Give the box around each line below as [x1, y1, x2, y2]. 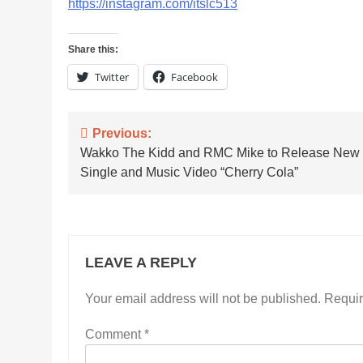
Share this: [68, 44, 118, 55]
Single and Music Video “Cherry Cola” [80, 165, 298, 179]
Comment [85, 327, 144, 341]
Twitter [95, 70, 129, 84]
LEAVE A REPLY [85, 254, 197, 271]
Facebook [171, 70, 218, 84]
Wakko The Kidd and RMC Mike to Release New [80, 146, 360, 160]
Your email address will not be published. [85, 292, 321, 305]
